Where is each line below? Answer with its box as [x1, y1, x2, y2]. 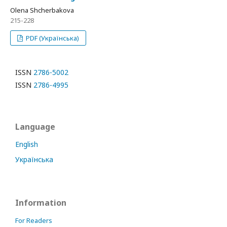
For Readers [15, 216, 52, 225]
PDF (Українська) [24, 33, 80, 43]
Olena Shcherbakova [10, 6, 74, 15]
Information [15, 197, 66, 208]
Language [15, 121, 55, 132]
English [15, 139, 38, 149]
